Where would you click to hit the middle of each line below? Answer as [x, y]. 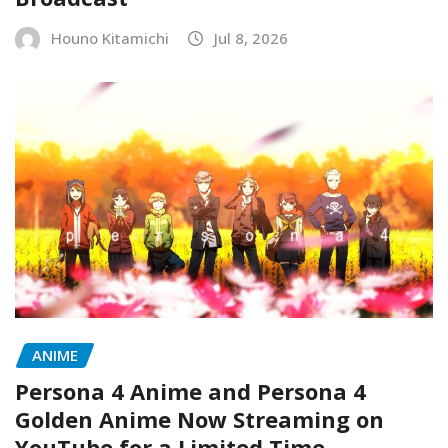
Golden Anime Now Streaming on [199, 419]
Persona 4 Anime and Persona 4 [190, 391]
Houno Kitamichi [110, 38]
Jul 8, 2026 [251, 38]
